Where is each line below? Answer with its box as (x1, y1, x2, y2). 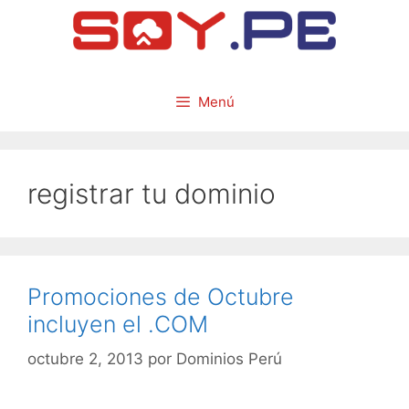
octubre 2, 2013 (27, 350, 143, 369)
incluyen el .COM (27, 309, 208, 338)
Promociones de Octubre (27, 282, 294, 310)
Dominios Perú (176, 350, 282, 369)
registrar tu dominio (27, 176, 276, 210)
